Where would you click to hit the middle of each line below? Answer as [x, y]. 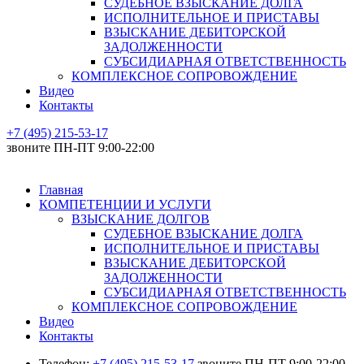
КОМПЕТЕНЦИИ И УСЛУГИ [125, 205]
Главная [61, 190]
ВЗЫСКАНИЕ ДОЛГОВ [141, 219]
